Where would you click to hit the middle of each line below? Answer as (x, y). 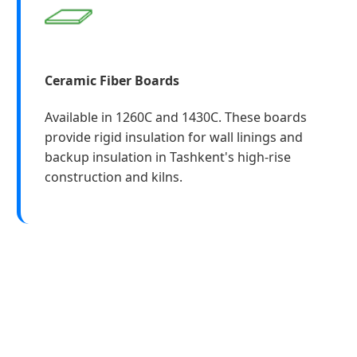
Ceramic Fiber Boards (112, 80)
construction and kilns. (113, 177)
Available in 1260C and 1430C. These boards (175, 117)
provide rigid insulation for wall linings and (173, 137)
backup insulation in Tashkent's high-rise (167, 157)
